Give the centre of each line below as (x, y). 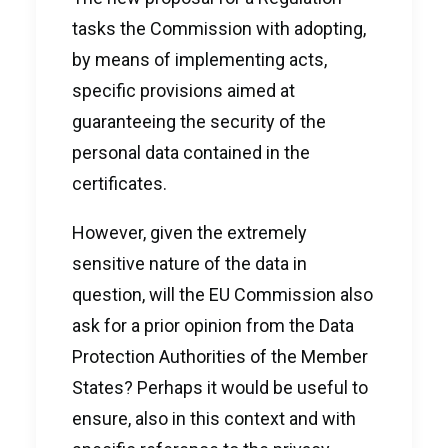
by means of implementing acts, (199, 59)
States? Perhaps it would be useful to (220, 387)
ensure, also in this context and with (214, 418)
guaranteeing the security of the (199, 121)
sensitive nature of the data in (189, 263)
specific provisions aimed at (183, 90)
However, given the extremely (189, 232)
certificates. (119, 183)
